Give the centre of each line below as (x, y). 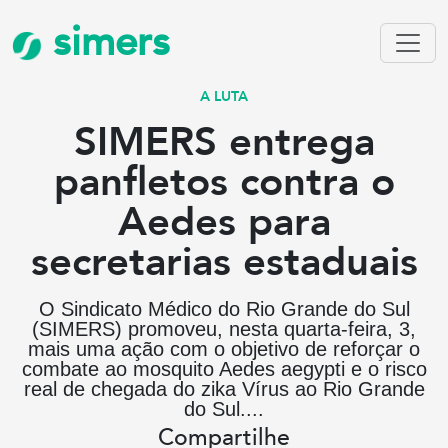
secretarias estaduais (224, 262)
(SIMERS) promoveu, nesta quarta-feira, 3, (224, 329)
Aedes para (224, 222)
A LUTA (224, 96)
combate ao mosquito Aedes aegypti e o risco (224, 369)
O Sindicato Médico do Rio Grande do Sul (224, 309)
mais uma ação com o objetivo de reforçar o (224, 349)
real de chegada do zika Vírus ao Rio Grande (224, 389)
